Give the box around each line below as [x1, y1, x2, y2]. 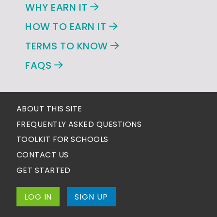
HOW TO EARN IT [25, 20, 109, 34]
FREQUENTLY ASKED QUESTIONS [16, 118, 142, 130]
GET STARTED [16, 164, 71, 176]
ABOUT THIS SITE [16, 103, 82, 115]
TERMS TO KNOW [25, 39, 111, 53]
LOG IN [24, 191, 52, 202]
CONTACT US [16, 149, 69, 161]
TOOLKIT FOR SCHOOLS [16, 134, 108, 145]
